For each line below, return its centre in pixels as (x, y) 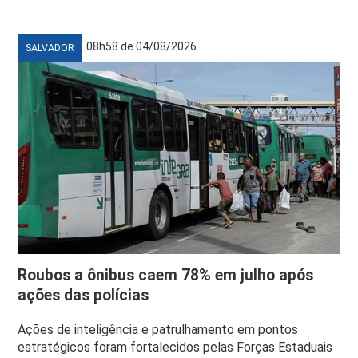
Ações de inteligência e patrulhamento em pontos (158, 329)
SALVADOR (50, 48)
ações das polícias (84, 295)
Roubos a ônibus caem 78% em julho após (166, 275)
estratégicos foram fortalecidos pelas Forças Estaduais (175, 347)
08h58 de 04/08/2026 (142, 46)
